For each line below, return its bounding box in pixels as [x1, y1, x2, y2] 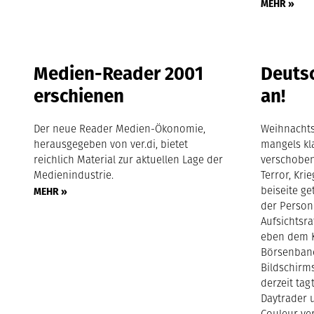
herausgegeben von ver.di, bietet [34, 137, 189, 151]
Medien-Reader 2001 [34, 60, 204, 86]
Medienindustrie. [34, 168, 114, 182]
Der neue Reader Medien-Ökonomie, [34, 121, 206, 136]
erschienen [34, 83, 125, 109]
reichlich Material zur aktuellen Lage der [34, 152, 224, 167]
